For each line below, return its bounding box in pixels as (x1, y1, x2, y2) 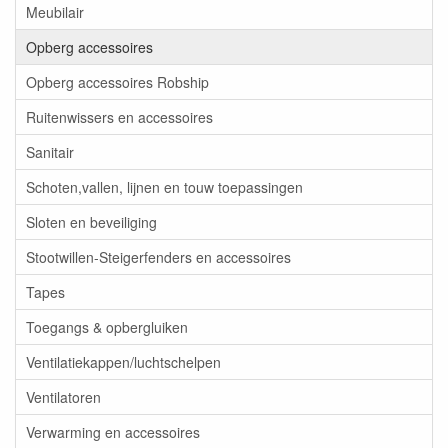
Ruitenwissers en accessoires (26, 107, 213, 127)
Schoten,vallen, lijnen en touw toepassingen (26, 177, 303, 197)
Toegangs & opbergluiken (26, 317, 188, 337)
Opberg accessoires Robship (26, 72, 209, 92)
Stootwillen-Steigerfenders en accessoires (26, 247, 291, 267)
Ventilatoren (26, 387, 101, 407)
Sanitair (26, 142, 74, 162)
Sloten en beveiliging (26, 212, 157, 232)
